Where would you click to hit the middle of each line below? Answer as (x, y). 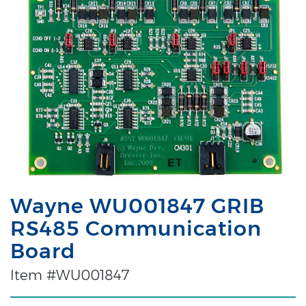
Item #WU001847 (70, 275)
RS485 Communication (136, 228)
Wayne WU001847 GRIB (137, 206)
